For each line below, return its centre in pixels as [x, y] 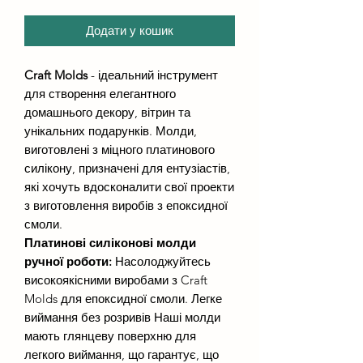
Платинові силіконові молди [110, 243]
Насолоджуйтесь [161, 262]
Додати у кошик [130, 31]
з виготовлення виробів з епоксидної [126, 206]
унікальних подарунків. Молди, [111, 131]
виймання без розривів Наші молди [122, 318]
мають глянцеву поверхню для [110, 336]
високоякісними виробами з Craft [116, 280]
